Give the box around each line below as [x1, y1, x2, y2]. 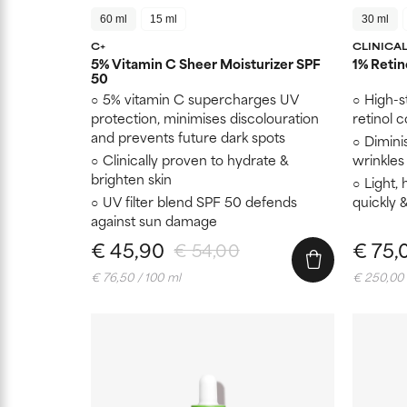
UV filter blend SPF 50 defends [103, 190, 297, 212]
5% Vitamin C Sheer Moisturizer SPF [91, 52, 321, 74]
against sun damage [91, 209, 217, 231]
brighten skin [91, 167, 172, 189]
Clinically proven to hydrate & [103, 148, 289, 170]
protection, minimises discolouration [91, 106, 319, 128]
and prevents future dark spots [91, 125, 285, 147]
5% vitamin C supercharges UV [103, 87, 299, 109]
